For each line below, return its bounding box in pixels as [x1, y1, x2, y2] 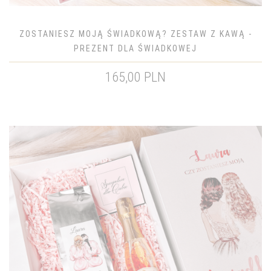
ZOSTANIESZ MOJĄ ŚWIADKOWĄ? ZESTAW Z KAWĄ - [19, 29, 252, 39]
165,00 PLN [105, 70, 166, 85]
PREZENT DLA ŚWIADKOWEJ [74, 44, 197, 53]
